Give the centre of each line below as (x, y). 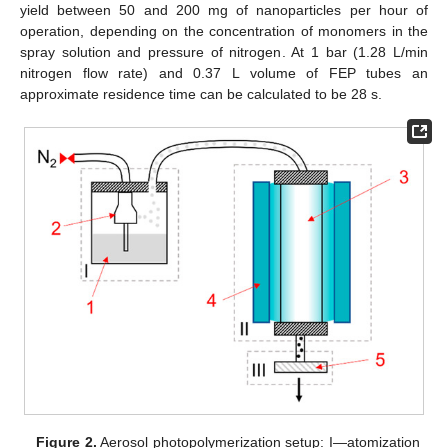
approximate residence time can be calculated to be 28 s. (201, 93)
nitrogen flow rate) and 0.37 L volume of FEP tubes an (224, 72)
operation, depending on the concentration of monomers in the (224, 30)
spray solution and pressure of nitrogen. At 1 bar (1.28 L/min (224, 51)
